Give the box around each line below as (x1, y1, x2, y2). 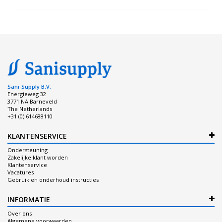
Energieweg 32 (7, 90, 46, 98)
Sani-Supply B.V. (7, 82, 51, 90)
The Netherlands (7, 105, 52, 112)
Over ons (7, 209, 32, 217)
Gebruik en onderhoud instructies (7, 175, 99, 183)
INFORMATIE (7, 194, 50, 204)
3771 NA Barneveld (7, 97, 57, 105)
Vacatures (7, 168, 34, 176)
